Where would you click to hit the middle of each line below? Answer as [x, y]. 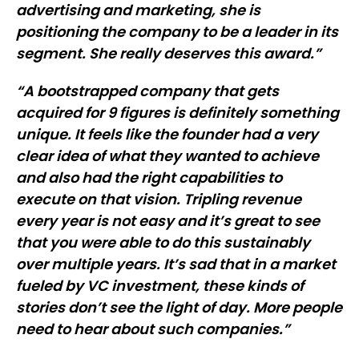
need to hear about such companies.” [153, 329]
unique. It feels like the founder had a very [167, 135]
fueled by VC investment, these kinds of [160, 286]
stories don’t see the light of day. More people [179, 308]
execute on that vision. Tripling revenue [159, 200]
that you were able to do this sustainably [163, 243]
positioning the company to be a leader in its [177, 32]
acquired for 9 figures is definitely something [177, 113]
